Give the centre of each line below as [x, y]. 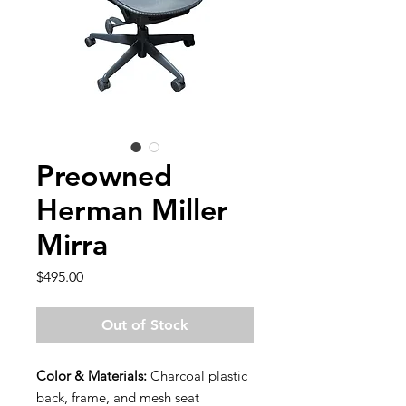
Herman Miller [132, 210]
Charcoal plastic [197, 376]
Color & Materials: [92, 376]
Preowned [104, 175]
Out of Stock [145, 325]
